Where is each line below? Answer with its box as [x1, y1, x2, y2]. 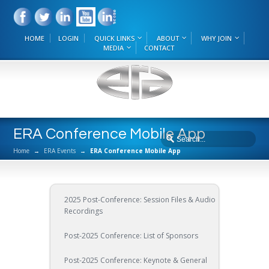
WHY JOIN [201, 34, 232, 43]
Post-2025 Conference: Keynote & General [64, 255, 207, 265]
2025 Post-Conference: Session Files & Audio [64, 195, 216, 205]
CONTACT [144, 43, 174, 52]
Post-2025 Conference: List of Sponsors [64, 231, 198, 241]
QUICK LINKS [94, 34, 134, 43]
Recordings [64, 206, 103, 216]
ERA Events [44, 147, 76, 155]
